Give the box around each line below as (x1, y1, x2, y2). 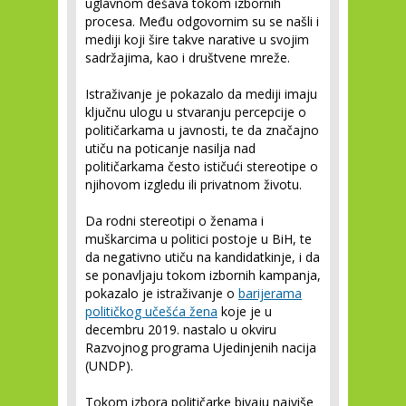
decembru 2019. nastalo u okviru (85, 321, 276, 338)
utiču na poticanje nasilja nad (85, 140, 256, 157)
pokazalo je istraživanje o (85, 285, 238, 302)
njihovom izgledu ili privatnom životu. (85, 176, 302, 193)
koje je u (217, 303, 272, 320)
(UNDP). (85, 357, 133, 374)
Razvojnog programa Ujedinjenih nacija (85, 339, 316, 356)
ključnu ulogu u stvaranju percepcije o (85, 103, 306, 121)
